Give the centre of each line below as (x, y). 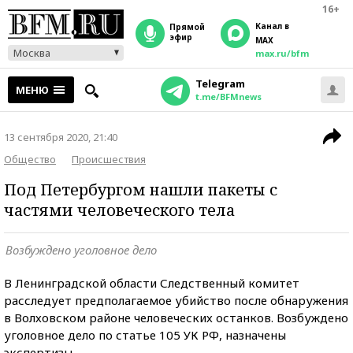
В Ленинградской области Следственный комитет (152, 283)
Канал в (272, 26)
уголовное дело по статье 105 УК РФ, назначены (145, 335)
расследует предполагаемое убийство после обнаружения (176, 300)
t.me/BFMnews (228, 97)
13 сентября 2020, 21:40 (61, 137)
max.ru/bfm (282, 53)
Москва (32, 53)
